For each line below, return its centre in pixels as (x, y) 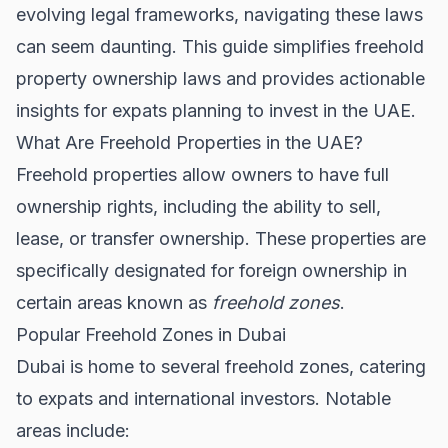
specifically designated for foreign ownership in (211, 270)
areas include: (73, 430)
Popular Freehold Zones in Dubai (151, 334)
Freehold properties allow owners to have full (202, 174)
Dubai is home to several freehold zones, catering (221, 366)
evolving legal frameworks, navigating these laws (219, 14)
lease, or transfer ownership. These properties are (221, 238)
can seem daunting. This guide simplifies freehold (220, 46)
